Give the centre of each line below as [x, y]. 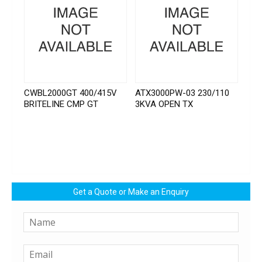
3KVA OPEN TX [164, 104]
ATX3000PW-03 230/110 [182, 93]
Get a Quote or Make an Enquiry [131, 192]
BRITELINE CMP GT [61, 104]
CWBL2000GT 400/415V [70, 93]
